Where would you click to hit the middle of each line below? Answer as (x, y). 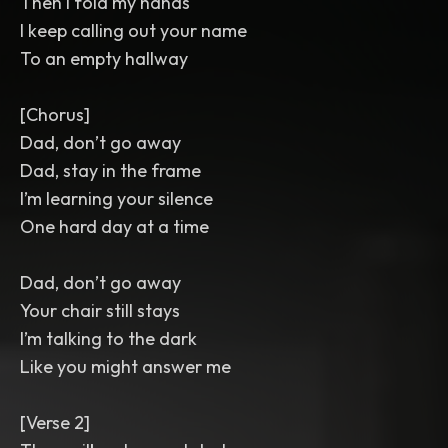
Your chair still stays (100, 310)
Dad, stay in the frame (110, 170)
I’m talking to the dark (108, 338)
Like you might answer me (125, 366)
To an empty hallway (104, 58)
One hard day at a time (114, 226)
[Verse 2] (55, 422)
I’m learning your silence (116, 198)
